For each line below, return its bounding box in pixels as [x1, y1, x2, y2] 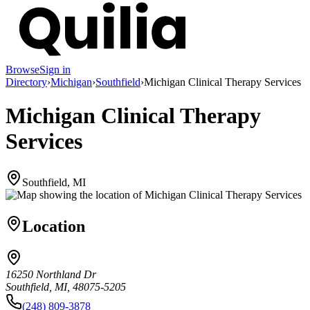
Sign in [39, 63, 71, 75]
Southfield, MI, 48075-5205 [6, 281, 126, 293]
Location [22, 217, 85, 235]
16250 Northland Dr [6, 268, 96, 281]
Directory [6, 75, 47, 88]
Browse [6, 63, 39, 75]
